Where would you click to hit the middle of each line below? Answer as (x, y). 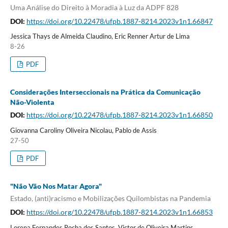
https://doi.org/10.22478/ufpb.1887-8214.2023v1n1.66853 (119, 212)
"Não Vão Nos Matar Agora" (56, 186)
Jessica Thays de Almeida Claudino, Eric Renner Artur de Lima (100, 36)
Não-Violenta (32, 102)
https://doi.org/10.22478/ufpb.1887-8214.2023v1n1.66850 (119, 115)
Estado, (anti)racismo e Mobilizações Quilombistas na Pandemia (110, 198)
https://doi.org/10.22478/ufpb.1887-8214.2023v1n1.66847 (119, 21)
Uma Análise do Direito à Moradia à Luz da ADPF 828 (94, 7)
